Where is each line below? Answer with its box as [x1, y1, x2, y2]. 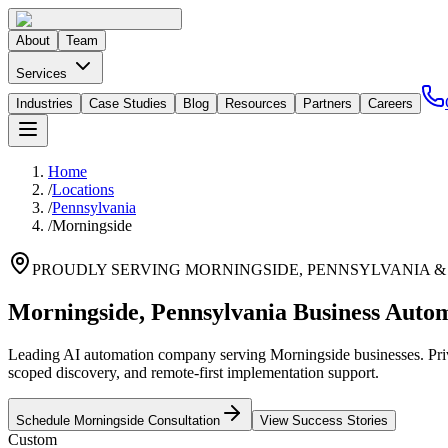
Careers [368, 96, 413, 111]
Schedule [16, 412, 74, 428]
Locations [52, 181, 114, 198]
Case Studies [89, 96, 167, 111]
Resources [225, 96, 287, 111]
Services [16, 66, 71, 81]
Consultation [144, 412, 220, 428]
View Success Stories [260, 412, 388, 428]
